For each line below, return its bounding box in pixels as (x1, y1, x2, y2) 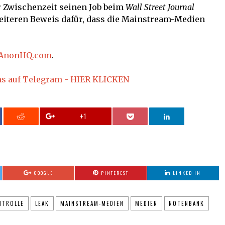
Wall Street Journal (126, 2, 194, 13)
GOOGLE (34, 169, 53, 177)
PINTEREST (100, 169, 129, 177)
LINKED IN (173, 169, 201, 177)
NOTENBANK (169, 199, 204, 208)
